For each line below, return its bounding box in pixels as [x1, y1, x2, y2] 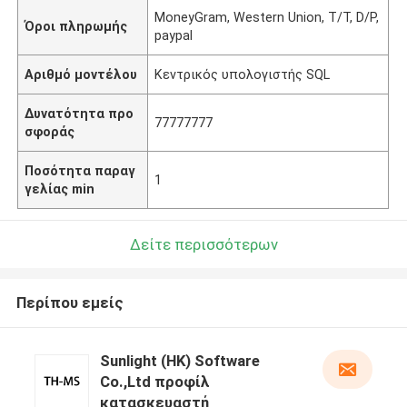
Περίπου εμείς [15, 293, 124, 313]
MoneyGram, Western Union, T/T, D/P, [154, 9, 380, 25]
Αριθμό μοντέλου [25, 66, 138, 82]
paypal [154, 27, 194, 43]
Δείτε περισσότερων [129, 234, 278, 253]
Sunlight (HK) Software [99, 352, 260, 371]
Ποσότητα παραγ [25, 163, 136, 178]
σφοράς [25, 124, 75, 139]
